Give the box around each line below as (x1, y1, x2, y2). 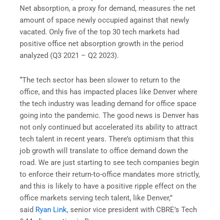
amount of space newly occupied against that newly (20, 16, 189, 25)
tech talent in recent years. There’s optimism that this (20, 134, 194, 143)
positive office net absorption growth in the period (20, 39, 183, 49)
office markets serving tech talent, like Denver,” (20, 193, 172, 202)
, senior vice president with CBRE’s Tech (67, 205, 197, 214)
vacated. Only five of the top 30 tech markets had (20, 27, 179, 37)
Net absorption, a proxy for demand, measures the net (20, 4, 195, 13)
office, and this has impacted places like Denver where (20, 87, 197, 96)
